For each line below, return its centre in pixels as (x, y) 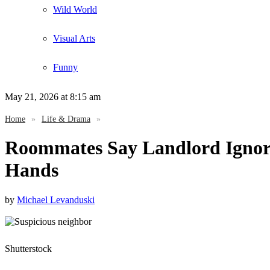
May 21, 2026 (32, 97)
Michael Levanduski (56, 199)
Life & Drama (66, 119)
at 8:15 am (80, 97)
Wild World (75, 9)
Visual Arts (74, 38)
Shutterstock (28, 248)
